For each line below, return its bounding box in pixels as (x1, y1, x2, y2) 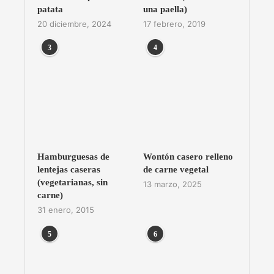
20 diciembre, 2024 (37, 19, 111, 29)
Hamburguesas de (37, 152, 109, 162)
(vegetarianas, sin (37, 177, 108, 188)
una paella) (143, 4, 187, 15)
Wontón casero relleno (143, 152, 233, 162)
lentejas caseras (37, 165, 100, 175)
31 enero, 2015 (37, 205, 94, 215)
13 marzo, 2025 (143, 179, 202, 190)
